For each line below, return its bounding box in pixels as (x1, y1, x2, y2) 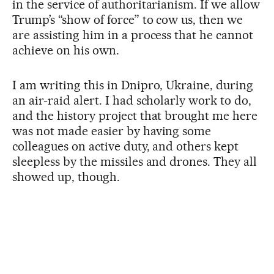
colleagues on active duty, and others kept (12, 139, 239, 154)
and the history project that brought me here (12, 108, 258, 124)
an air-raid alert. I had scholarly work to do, (12, 93, 252, 108)
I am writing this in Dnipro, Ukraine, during (12, 78, 254, 93)
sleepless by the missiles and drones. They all (12, 154, 257, 169)
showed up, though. (12, 169, 120, 185)
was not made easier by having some (12, 124, 212, 139)
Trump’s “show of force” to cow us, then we (12, 12, 243, 28)
